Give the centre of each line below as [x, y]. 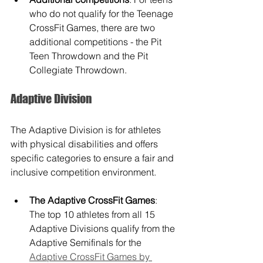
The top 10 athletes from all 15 [93, 215]
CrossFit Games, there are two [93, 28]
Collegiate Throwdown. [78, 70]
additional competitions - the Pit [97, 42]
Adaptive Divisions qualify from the [103, 229]
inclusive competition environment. [83, 172]
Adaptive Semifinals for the [87, 243]
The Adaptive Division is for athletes [87, 130]
